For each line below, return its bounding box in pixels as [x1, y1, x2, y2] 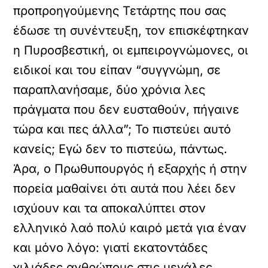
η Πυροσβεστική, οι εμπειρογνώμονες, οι [13, 43, 249, 57]
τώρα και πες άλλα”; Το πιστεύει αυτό [13, 122, 232, 136]
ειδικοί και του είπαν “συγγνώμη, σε [13, 63, 221, 77]
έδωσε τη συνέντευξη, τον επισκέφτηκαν [13, 23, 249, 38]
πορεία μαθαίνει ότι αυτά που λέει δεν [13, 181, 236, 196]
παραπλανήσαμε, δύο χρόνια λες [13, 83, 206, 97]
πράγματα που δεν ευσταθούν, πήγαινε [13, 102, 240, 117]
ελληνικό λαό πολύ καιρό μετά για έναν [13, 221, 247, 235]
